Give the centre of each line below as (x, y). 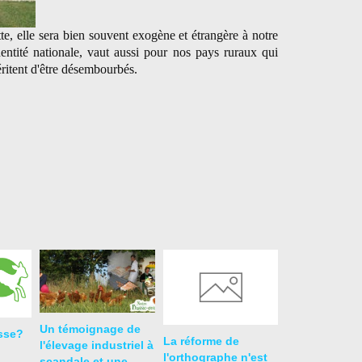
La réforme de (201, 341)
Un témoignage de (90, 328)
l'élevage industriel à (97, 345)
